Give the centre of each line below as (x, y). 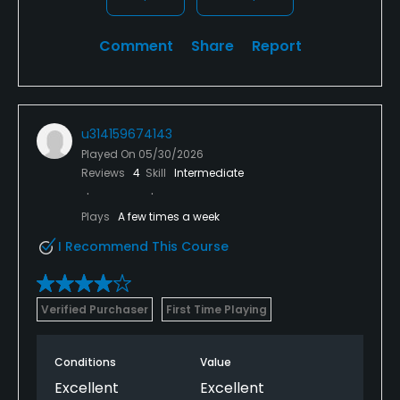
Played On (110, 154)
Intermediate (209, 172)
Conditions (85, 362)
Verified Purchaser (95, 309)
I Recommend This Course (143, 246)
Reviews (104, 172)
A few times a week (169, 216)
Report (276, 46)
